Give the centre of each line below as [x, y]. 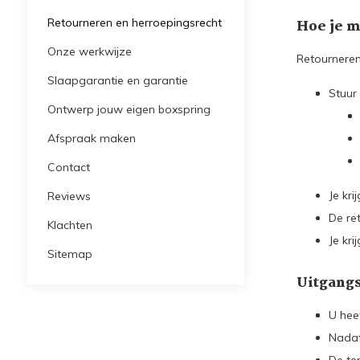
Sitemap [70, 254]
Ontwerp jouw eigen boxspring [129, 109]
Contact [68, 167]
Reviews [69, 196]
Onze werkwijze [89, 51]
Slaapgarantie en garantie [117, 80]
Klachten [70, 225]
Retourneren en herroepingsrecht [134, 22]
